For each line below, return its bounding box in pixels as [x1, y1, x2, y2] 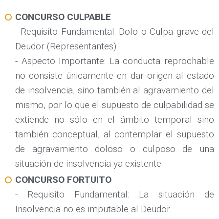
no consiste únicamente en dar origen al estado [15, 70, 214, 82]
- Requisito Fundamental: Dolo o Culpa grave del [15, 26, 214, 38]
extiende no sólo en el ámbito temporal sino [15, 114, 214, 126]
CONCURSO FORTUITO [15, 174, 111, 186]
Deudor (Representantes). [15, 41, 118, 52]
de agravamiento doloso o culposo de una [15, 143, 214, 155]
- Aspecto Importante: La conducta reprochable [15, 55, 214, 67]
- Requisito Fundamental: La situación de [15, 189, 214, 200]
